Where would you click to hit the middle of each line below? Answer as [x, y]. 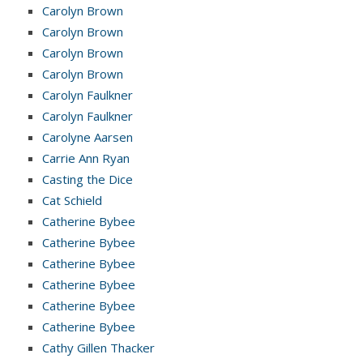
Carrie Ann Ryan [86, 158]
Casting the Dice [88, 179]
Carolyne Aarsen [88, 137]
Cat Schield [72, 200]
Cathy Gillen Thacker [98, 347]
